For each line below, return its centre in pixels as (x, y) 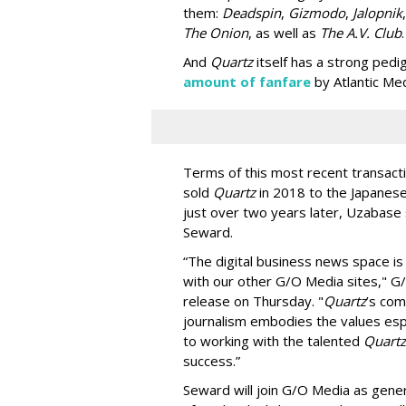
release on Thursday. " (253, 301)
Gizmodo (317, 13)
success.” (212, 361)
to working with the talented (273, 341)
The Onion (216, 33)
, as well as (284, 33)
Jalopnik (377, 13)
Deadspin (251, 13)
